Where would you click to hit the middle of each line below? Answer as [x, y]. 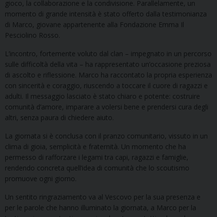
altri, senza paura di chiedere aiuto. [59, 117]
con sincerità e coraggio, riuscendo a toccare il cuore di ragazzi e [106, 85]
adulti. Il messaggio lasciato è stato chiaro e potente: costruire [102, 96]
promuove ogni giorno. [41, 178]
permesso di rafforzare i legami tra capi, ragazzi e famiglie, [97, 157]
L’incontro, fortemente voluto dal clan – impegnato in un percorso [108, 53]
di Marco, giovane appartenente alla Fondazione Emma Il [94, 24]
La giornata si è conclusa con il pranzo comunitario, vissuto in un [106, 136]
